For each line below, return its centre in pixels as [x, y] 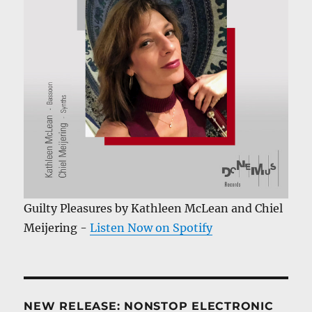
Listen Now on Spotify [151, 227]
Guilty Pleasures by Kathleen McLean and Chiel [154, 208]
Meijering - [57, 227]
